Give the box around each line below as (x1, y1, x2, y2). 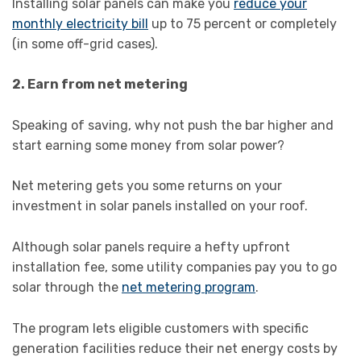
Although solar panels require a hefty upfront (12, 239, 290, 255)
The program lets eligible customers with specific (12, 320, 309, 336)
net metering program (122, 279, 255, 295)
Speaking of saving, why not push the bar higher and (12, 117, 334, 133)
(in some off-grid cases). (12, 35, 158, 52)
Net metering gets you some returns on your (12, 178, 282, 194)
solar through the (12, 279, 122, 295)
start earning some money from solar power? (12, 137, 284, 153)
